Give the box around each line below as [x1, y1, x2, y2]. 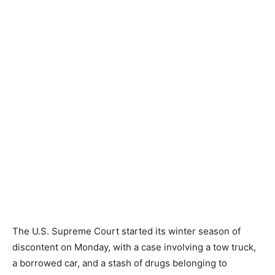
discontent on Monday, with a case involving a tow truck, [12, 241, 256, 253]
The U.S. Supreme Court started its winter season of [12, 225, 241, 237]
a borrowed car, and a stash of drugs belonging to [12, 257, 227, 269]
